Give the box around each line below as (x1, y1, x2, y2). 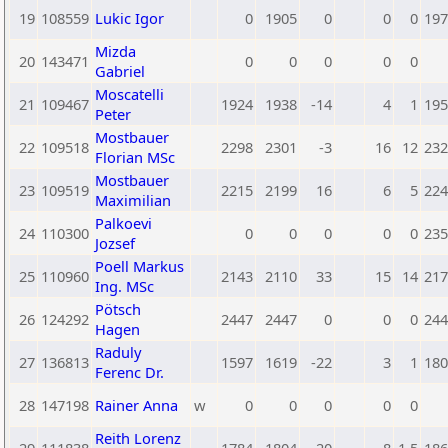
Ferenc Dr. (95, 362, 164, 382)
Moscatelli (95, 84, 164, 104)
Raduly (95, 342, 141, 362)
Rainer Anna (95, 395, 178, 415)
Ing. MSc (95, 276, 154, 296)
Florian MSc (95, 147, 175, 167)
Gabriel (95, 61, 145, 81)
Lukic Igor (95, 8, 164, 28)
